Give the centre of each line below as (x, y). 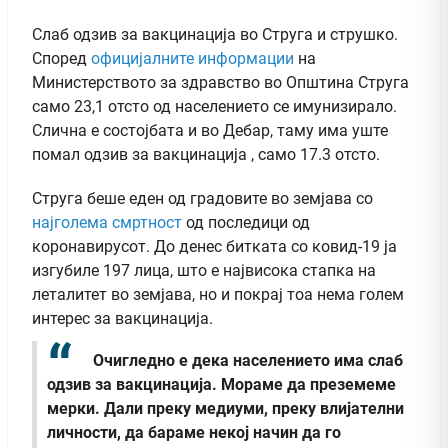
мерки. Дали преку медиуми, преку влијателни (225, 409)
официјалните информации (192, 58)
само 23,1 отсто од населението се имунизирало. (214, 106)
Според (61, 58)
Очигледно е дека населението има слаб (248, 360)
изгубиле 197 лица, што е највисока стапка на (204, 270)
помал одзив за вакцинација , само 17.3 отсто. (206, 154)
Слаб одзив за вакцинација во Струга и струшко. (215, 34)
